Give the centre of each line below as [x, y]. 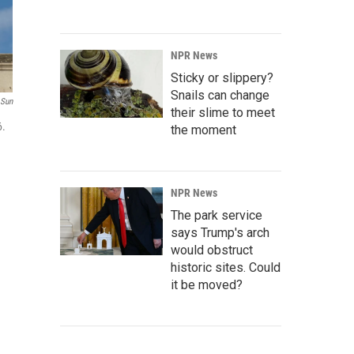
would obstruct [212, 250]
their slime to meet [223, 113]
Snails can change [220, 95]
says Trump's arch [220, 233]
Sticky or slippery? [222, 78]
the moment [203, 130]
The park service [217, 215]
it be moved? [207, 285]
